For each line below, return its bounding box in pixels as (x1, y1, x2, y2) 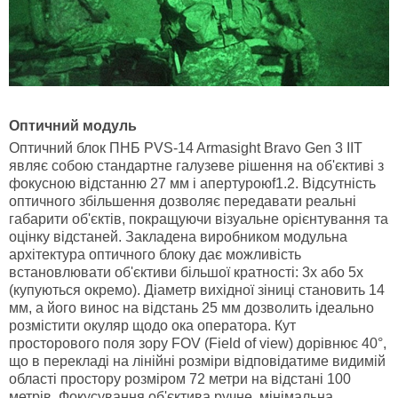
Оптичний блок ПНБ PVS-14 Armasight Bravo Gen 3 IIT (9, 139, 362, 155)
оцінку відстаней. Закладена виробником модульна (9, 228, 347, 244)
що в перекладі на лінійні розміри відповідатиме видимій (9, 353, 386, 369)
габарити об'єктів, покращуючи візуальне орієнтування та (9, 211, 388, 227)
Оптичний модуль (9, 117, 137, 133)
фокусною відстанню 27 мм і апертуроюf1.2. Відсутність (9, 175, 376, 191)
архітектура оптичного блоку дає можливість (9, 246, 301, 262)
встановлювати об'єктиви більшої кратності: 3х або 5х (9, 264, 363, 280)
